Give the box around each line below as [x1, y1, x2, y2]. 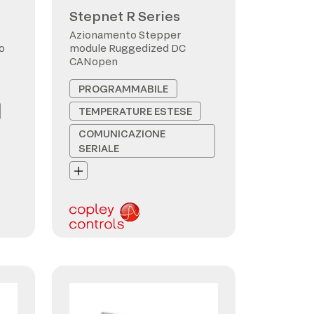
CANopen [69, 55, 118, 67]
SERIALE [78, 142, 119, 154]
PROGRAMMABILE [78, 83, 168, 95]
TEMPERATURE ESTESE [78, 105, 192, 117]
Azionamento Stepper [69, 29, 181, 41]
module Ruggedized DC [69, 42, 186, 54]
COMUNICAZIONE [78, 128, 165, 139]
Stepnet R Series [69, 8, 180, 24]
